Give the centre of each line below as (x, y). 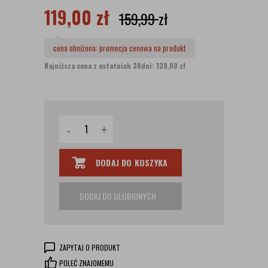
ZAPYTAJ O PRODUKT (90, 247)
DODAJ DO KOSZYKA (132, 162)
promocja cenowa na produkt (143, 48)
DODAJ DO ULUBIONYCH (118, 196)
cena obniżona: (76, 48)
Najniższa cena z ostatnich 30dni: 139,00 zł (115, 66)
